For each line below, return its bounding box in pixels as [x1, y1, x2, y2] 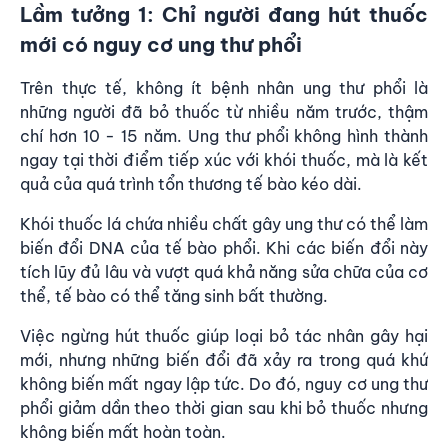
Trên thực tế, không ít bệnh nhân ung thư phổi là [20, 78, 428, 98]
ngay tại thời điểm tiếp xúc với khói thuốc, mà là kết [20, 150, 428, 170]
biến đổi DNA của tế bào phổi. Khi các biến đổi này [20, 238, 428, 258]
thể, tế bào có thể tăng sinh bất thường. [20, 286, 332, 306]
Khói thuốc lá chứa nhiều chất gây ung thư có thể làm [20, 214, 428, 234]
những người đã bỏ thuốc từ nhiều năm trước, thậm [20, 102, 428, 122]
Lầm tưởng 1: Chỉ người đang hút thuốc [20, 2, 428, 27]
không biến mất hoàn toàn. [20, 422, 226, 442]
